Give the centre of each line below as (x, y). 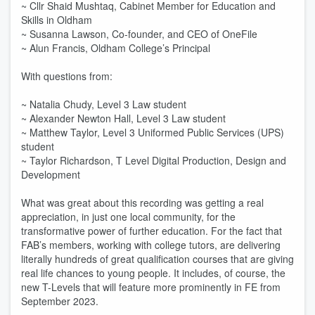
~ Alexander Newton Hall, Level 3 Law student (123, 118)
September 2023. (60, 301)
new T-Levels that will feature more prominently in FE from (151, 287)
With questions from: (67, 76)
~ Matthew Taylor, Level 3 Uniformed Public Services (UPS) (153, 132)
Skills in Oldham (57, 20)
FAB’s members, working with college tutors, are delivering (151, 245)
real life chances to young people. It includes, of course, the (153, 273)
